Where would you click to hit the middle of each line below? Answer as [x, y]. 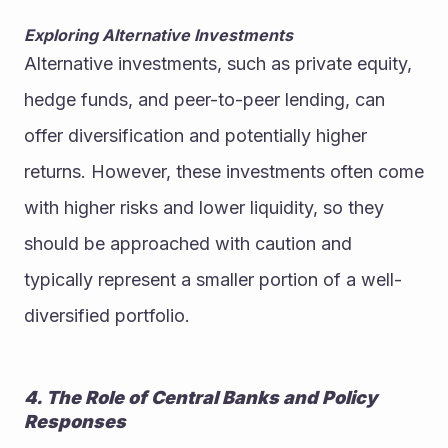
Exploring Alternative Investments [158, 35]
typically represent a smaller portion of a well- [213, 280]
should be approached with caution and [188, 244]
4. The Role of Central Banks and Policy [200, 398]
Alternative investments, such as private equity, [218, 64]
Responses [75, 422]
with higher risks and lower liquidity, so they [204, 208]
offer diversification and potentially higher [195, 136]
